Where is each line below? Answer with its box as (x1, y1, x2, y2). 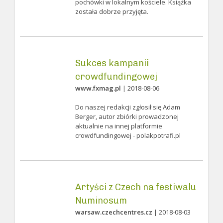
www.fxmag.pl (75, 84, 121, 93)
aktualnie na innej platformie (75, 121, 162, 130)
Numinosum (75, 195, 127, 206)
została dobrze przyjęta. (75, 7, 148, 16)
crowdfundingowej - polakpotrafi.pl (75, 131, 181, 140)
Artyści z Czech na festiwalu (75, 182, 196, 193)
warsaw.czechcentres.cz (75, 208, 152, 217)
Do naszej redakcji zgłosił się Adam (75, 103, 180, 111)
